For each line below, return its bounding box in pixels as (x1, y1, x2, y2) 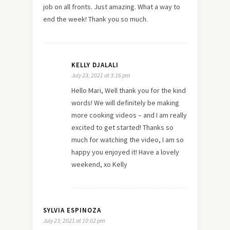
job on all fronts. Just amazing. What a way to (43, 2, 180, 11)
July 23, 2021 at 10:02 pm (43, 216, 105, 224)
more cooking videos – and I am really (71, 110, 187, 120)
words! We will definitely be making (71, 98, 179, 107)
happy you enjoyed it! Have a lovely (71, 147, 179, 157)
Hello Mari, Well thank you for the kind (71, 85, 186, 95)
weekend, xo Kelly (71, 159, 127, 169)
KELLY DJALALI (71, 60, 119, 69)
